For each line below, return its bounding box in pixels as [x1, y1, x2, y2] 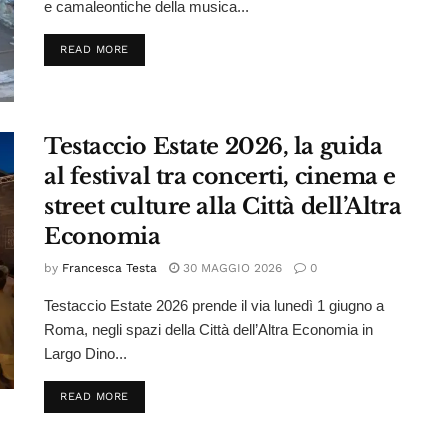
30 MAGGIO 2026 [179, 261, 282, 276]
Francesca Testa [62, 261, 157, 276]
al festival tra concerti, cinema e [44, 163, 397, 191]
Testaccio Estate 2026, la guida [44, 133, 383, 161]
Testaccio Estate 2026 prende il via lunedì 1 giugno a [44, 297, 384, 315]
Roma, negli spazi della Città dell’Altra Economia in [44, 321, 373, 339]
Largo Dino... [44, 345, 127, 363]
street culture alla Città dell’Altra [44, 193, 402, 221]
